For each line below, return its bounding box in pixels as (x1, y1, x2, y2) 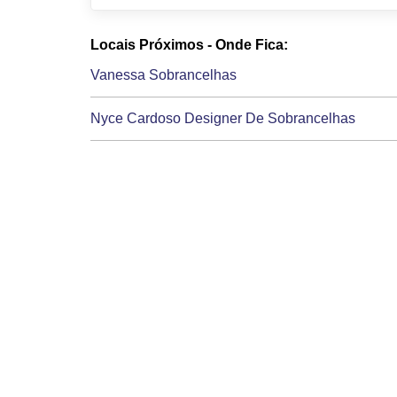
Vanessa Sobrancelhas (90, 66, 237, 82)
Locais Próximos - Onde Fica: (90, 36, 288, 52)
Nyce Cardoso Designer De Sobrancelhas (90, 110, 355, 126)
